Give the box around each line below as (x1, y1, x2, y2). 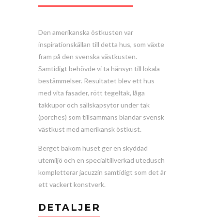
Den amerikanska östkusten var (38, 28, 133, 37)
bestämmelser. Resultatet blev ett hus (38, 77, 155, 85)
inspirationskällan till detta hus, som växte (38, 40, 164, 49)
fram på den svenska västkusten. (38, 52, 137, 61)
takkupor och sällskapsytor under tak (38, 101, 150, 109)
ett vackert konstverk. (38, 180, 106, 189)
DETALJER (38, 201, 101, 214)
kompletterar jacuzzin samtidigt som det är (38, 168, 166, 177)
